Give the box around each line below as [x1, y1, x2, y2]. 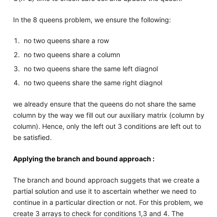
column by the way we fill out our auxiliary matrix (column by [13, 110, 204, 119]
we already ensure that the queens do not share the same [13, 99, 196, 108]
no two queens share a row [24, 36, 109, 45]
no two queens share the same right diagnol [24, 78, 163, 87]
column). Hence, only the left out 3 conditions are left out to [13, 122, 201, 130]
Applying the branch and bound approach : [13, 154, 155, 163]
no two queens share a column [24, 50, 121, 59]
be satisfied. [13, 133, 52, 141]
